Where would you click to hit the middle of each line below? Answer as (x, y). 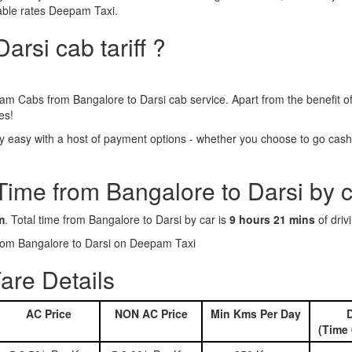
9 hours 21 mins (272, 219)
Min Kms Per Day (256, 313)
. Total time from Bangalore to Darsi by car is (117, 219)
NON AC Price (151, 313)
